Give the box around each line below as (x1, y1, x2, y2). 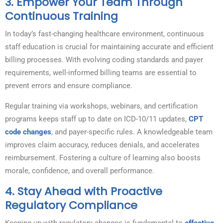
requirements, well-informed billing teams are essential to (5, 68, 197, 78)
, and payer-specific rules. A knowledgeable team (51, 127, 213, 137)
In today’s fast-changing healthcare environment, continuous (5, 29, 204, 39)
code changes (5, 127, 51, 137)
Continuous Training (5, 8, 118, 24)
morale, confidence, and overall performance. (5, 166, 154, 176)
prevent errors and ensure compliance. (5, 81, 132, 91)
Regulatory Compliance (5, 198, 137, 214)
